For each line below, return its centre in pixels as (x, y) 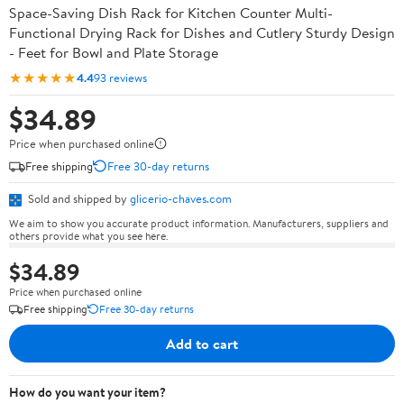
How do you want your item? (87, 392)
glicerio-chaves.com (181, 198)
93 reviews (120, 77)
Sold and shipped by (78, 198)
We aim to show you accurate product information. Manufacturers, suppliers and (199, 223)
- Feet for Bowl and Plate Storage (114, 52)
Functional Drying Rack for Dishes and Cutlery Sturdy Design (202, 32)
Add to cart (202, 343)
